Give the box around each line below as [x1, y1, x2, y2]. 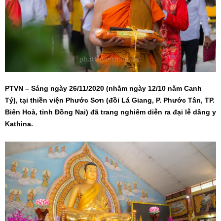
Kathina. [5, 120, 33, 128]
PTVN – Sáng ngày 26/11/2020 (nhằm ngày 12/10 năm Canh [5, 84, 202, 93]
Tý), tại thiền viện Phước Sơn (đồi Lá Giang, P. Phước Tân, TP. [5, 96, 215, 105]
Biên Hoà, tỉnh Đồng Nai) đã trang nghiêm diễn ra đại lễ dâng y [5, 108, 216, 116]
